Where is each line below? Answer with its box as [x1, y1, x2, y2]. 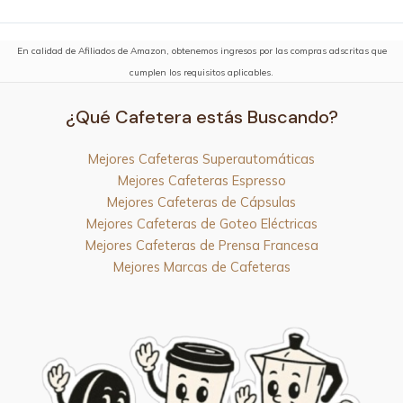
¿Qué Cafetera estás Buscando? [65, 104, 338, 129]
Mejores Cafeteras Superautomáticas [88, 149, 315, 167]
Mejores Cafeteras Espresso [117, 171, 286, 189]
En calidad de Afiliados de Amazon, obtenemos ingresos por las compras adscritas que [16, 45, 387, 58]
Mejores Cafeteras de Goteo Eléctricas [85, 214, 318, 232]
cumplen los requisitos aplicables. [130, 67, 273, 79]
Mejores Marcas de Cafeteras [112, 257, 291, 275]
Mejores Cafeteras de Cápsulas [107, 193, 296, 210]
